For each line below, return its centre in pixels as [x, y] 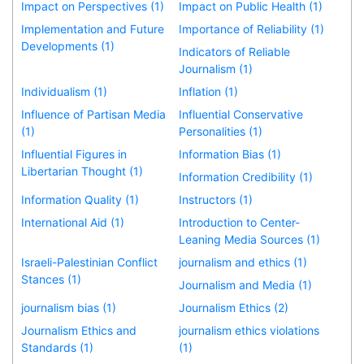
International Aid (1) [73, 222]
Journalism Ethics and [79, 330]
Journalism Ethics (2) [234, 307]
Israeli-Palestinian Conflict [89, 262]
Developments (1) [68, 45]
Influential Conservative [241, 114]
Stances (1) [51, 279]
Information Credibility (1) [246, 176]
